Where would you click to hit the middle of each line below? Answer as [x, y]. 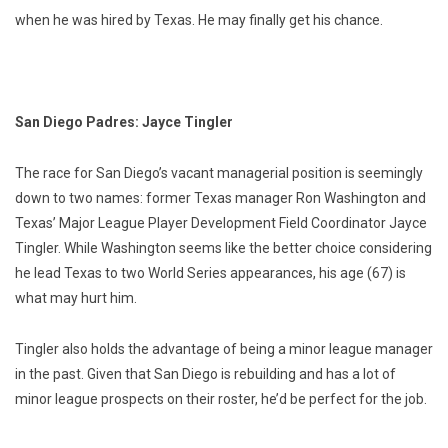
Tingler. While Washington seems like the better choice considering [223, 248]
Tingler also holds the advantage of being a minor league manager [224, 349]
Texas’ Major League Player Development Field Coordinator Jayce [221, 223]
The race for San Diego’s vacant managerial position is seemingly [219, 173]
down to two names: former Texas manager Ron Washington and [220, 198]
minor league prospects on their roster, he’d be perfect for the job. [221, 399]
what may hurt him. [76, 298]
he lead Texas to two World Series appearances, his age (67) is [210, 273]
